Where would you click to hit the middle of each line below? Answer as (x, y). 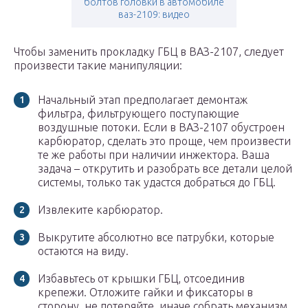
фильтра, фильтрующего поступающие (139, 114)
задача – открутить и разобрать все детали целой (165, 169)
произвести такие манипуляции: (98, 66)
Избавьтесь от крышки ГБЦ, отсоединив (141, 279)
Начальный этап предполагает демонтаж (143, 100)
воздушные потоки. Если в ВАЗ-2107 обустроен (161, 128)
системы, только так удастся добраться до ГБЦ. (157, 183)
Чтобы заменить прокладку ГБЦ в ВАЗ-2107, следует (149, 52)
